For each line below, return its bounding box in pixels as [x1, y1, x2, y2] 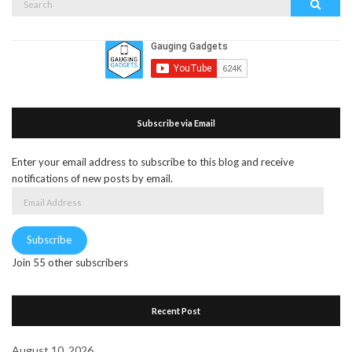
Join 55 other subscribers [12, 256, 128, 269]
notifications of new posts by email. [12, 171, 173, 185]
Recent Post [152, 306, 200, 317]
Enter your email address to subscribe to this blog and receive [12, 155, 294, 168]
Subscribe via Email [137, 117, 215, 128]
